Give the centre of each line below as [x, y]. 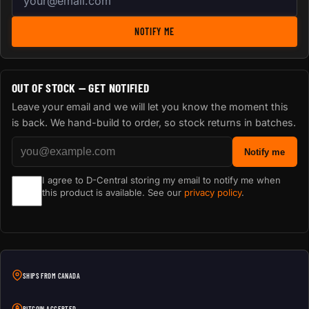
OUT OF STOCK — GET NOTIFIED [81, 88]
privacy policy [213, 192]
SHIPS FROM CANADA [52, 276]
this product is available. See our [113, 192]
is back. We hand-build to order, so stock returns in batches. [154, 122]
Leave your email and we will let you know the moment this [150, 106]
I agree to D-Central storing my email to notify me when [161, 180]
